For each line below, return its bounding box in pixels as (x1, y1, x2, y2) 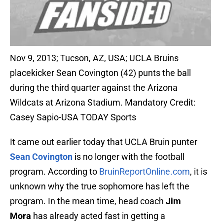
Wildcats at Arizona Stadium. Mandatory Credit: (10, 97, 195, 108)
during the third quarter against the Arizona (10, 82, 178, 93)
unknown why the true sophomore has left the (10, 181, 189, 192)
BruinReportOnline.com (99, 166, 190, 177)
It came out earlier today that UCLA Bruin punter (10, 137, 197, 147)
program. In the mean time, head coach (10, 196, 166, 207)
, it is (190, 166, 207, 177)
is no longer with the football (73, 151, 184, 162)
